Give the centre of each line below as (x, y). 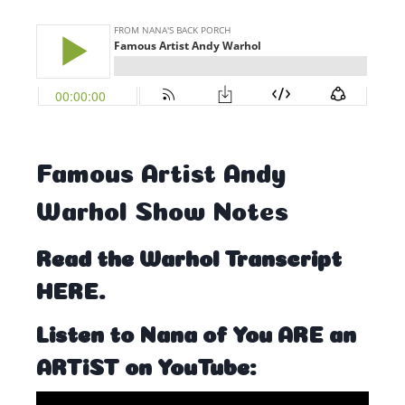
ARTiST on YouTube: (146, 364)
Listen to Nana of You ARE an (196, 332)
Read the (88, 256)
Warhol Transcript (240, 256)
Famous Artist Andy (161, 170)
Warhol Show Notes (162, 208)
